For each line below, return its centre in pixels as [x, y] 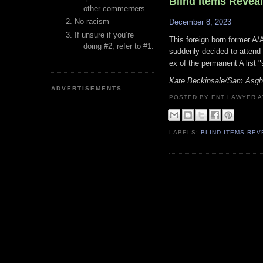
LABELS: [185, 132]
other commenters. [115, 9]
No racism [92, 22]
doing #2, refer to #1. [119, 46]
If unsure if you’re [104, 35]
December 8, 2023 [200, 22]
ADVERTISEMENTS [87, 88]
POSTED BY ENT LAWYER [214, 97]
